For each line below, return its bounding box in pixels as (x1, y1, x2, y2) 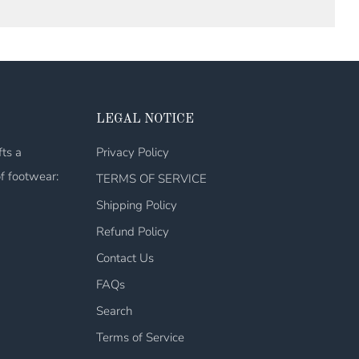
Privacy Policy (95, 144, 169, 161)
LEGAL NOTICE (95, 113, 194, 127)
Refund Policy (95, 224, 169, 240)
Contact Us (95, 250, 154, 267)
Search (95, 303, 132, 320)
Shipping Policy (95, 197, 177, 214)
